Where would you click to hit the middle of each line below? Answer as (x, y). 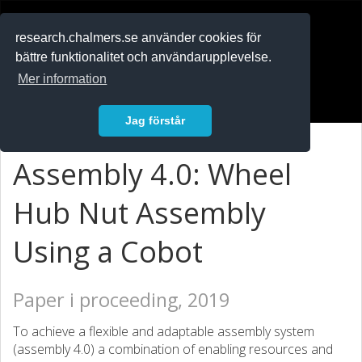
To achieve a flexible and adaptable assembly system (164, 331)
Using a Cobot (108, 252)
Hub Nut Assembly (139, 213)
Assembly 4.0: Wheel (152, 174)
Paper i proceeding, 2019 (121, 300)
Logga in (48, 95)
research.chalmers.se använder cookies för (139, 38)
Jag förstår (155, 121)
